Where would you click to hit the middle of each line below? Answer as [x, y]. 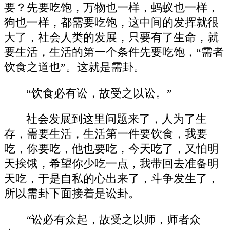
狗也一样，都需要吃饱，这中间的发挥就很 [111, 23]
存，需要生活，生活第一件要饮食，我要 [106, 134]
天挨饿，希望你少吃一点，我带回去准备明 [111, 164]
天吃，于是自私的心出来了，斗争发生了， [111, 179]
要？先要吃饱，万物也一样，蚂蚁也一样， [111, 8]
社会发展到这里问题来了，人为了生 [117, 119]
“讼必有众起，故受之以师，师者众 [114, 220]
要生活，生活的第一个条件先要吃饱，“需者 [114, 53]
